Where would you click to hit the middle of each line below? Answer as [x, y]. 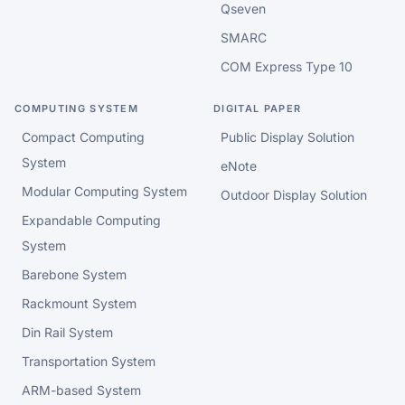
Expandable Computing [91, 221]
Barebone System [74, 275]
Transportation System [89, 362]
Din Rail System [67, 333]
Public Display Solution [287, 137]
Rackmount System [79, 304]
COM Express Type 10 [287, 67]
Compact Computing [83, 137]
